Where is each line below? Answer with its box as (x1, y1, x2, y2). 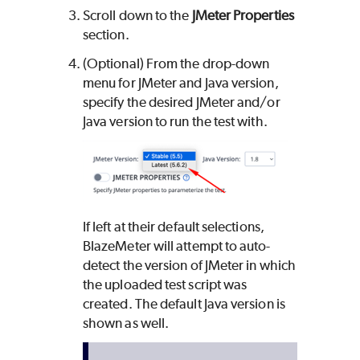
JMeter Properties (191, 6, 294, 23)
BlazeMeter (83, 237, 151, 254)
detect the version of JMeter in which (83, 256, 296, 273)
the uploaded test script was (83, 276, 247, 292)
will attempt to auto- (150, 237, 271, 254)
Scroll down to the (83, 6, 192, 23)
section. (83, 26, 129, 43)
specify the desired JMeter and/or (83, 93, 280, 110)
